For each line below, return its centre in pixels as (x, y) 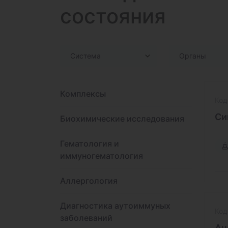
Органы (193, 56)
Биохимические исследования (122, 119)
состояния (113, 16)
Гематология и (90, 144)
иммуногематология (102, 156)
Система (85, 56)
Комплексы (83, 94)
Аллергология (89, 181)
